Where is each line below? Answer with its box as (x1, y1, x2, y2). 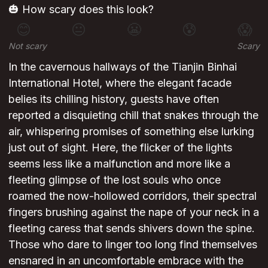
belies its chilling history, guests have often (8, 92, 219, 105)
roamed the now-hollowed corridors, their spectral (8, 189, 257, 202)
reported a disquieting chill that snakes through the (8, 108, 258, 121)
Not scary (8, 40, 47, 51)
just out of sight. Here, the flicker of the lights (8, 141, 232, 154)
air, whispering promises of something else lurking (8, 124, 254, 138)
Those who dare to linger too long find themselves (8, 237, 257, 251)
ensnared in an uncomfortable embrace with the (8, 254, 243, 267)
